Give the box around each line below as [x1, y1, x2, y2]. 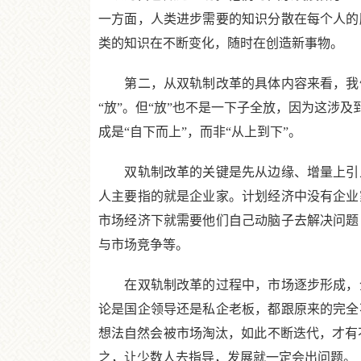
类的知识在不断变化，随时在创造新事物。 [98, 36, 343, 50]
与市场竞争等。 [98, 238, 189, 251]
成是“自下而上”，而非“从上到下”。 [98, 125, 301, 139]
